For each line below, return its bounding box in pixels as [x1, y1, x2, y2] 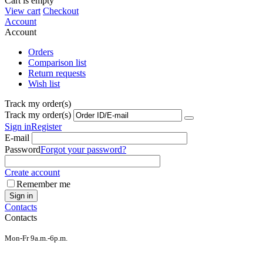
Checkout [43, 5, 79, 16]
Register [31, 121, 62, 131]
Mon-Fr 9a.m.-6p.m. [5, 233, 68, 242]
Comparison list [28, 57, 86, 68]
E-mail [5, 132, 29, 143]
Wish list [28, 78, 60, 89]
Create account [5, 167, 60, 177]
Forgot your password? [41, 144, 126, 154]
